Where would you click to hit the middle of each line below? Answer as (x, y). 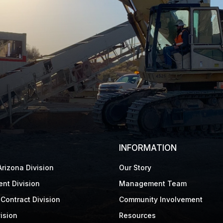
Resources (137, 216)
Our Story (135, 168)
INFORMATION (148, 148)
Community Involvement (161, 200)
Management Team (153, 184)
